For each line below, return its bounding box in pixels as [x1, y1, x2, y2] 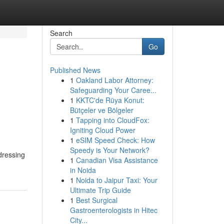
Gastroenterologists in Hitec [69, 205, 157, 215]
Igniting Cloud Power [69, 125, 135, 135]
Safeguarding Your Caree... [69, 85, 156, 95]
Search [49, 28, 72, 38]
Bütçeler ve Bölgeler [69, 105, 133, 115]
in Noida [69, 165, 96, 175]
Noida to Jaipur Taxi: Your [75, 175, 157, 185]
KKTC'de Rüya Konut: [75, 95, 144, 105]
